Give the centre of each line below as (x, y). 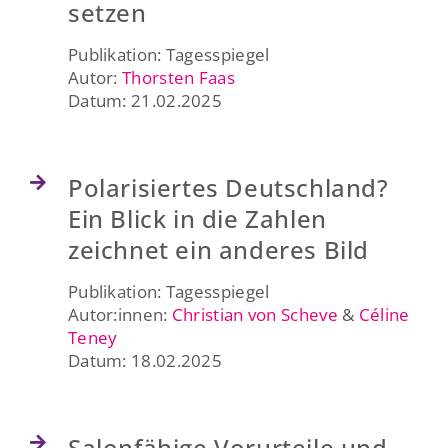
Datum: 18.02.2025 (145, 360)
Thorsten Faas (178, 77)
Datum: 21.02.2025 (145, 100)
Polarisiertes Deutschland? (228, 187)
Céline (384, 314)
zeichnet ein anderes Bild (218, 249)
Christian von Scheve (254, 314)
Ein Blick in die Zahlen (197, 218)
